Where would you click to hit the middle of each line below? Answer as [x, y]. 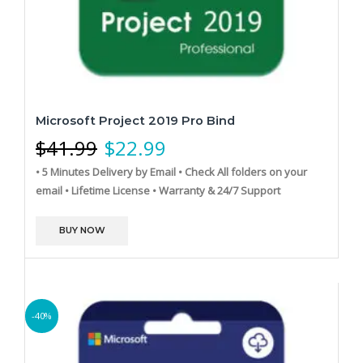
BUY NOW [82, 231]
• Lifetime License [107, 190]
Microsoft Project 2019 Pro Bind [135, 120]
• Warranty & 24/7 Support [216, 190]
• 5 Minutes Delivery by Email [106, 171]
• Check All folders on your [243, 171]
